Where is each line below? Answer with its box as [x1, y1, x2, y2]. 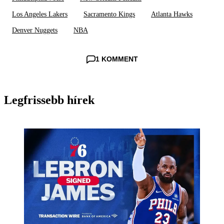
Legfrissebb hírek [4, 93, 94, 107]
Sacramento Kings [83, 10, 135, 18]
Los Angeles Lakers [12, 10, 67, 18]
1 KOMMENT [95, 55, 138, 63]
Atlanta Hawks [151, 10, 192, 18]
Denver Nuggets [12, 26, 57, 34]
